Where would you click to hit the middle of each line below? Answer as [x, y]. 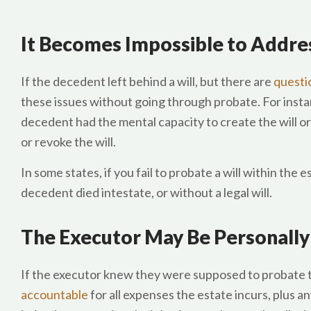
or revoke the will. [68, 142]
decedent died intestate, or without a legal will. [146, 192]
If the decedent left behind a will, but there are [147, 81]
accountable [54, 294]
